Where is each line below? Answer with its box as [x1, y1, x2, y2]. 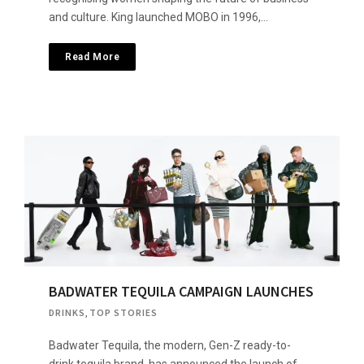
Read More [65, 50, 120, 63]
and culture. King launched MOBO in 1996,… [49, 10, 268, 24]
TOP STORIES [89, 306, 158, 319]
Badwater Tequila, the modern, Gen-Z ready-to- [49, 339, 291, 353]
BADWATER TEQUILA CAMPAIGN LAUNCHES [49, 282, 314, 301]
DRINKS [49, 306, 85, 319]
